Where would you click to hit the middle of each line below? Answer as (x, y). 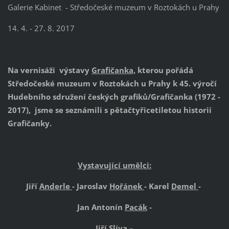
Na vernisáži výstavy (49, 70)
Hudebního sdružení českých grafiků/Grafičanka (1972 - (114, 97)
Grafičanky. (29, 123)
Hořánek (127, 186)
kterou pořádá (164, 70)
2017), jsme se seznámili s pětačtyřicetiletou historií (109, 110)
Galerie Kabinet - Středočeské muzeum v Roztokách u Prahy (113, 7)
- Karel (158, 186)
